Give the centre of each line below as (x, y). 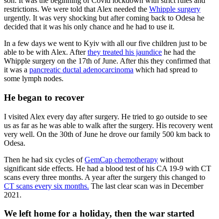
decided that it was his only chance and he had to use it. (89, 27)
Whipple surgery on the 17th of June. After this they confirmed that (107, 61)
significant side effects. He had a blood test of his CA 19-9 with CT (108, 168)
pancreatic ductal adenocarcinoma (81, 70)
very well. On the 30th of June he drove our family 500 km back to (107, 134)
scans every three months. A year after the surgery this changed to (105, 177)
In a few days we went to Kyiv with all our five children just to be (105, 44)
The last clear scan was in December (146, 186)
